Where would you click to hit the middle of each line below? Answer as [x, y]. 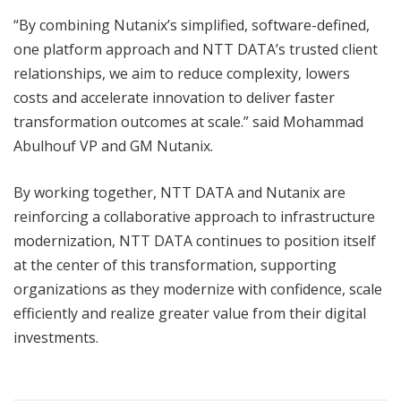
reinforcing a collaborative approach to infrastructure [194, 217]
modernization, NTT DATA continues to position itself [195, 241]
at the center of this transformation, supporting [175, 265]
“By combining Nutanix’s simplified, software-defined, [192, 26]
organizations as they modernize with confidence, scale [198, 290]
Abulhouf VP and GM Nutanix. [113, 146]
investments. [56, 338]
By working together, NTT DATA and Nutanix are [179, 193]
